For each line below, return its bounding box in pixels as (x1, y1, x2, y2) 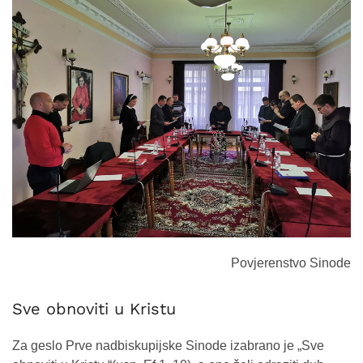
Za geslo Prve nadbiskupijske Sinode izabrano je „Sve (12, 339, 324, 353)
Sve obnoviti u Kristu (12, 299, 176, 319)
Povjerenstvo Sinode (231, 256, 351, 271)
